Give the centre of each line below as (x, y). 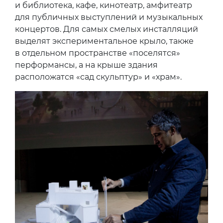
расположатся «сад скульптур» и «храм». (98, 77)
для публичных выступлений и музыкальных (109, 17)
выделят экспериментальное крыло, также (104, 41)
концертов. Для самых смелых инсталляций (107, 29)
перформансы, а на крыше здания (86, 65)
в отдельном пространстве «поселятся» (98, 53)
